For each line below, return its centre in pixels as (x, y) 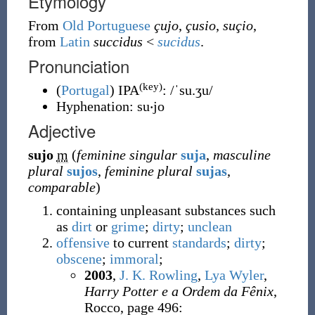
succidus (118, 41)
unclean (210, 226)
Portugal (85, 90)
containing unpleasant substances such (166, 210)
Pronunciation (78, 66)
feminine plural (148, 171)
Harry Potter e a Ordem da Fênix (179, 291)
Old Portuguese (106, 25)
